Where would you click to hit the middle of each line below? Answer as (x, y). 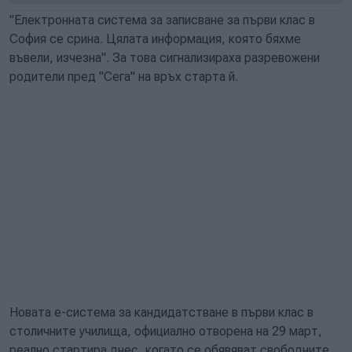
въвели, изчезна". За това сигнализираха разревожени (165, 58)
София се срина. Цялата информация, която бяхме (155, 39)
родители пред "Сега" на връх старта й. (124, 77)
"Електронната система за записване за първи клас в (162, 20)
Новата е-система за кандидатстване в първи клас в (161, 312)
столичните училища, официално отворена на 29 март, (166, 331)
